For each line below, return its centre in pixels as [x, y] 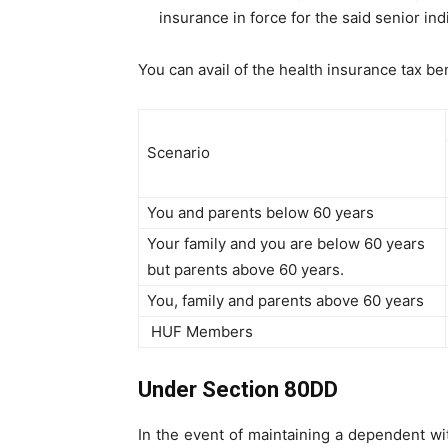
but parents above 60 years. [245, 270]
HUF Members [200, 332]
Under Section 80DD [238, 390]
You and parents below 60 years [260, 213]
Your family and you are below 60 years [286, 244]
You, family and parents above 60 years [285, 301]
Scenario [178, 153]
